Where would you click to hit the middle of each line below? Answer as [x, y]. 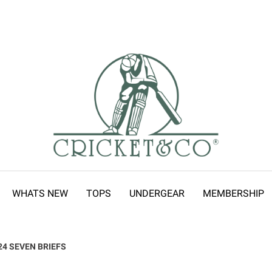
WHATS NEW [40, 193]
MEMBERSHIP [233, 193]
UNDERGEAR [157, 193]
